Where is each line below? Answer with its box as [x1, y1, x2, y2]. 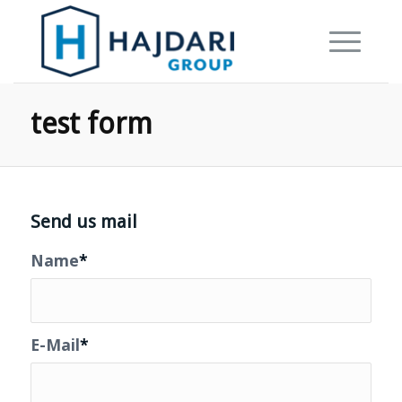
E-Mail [30, 334, 80, 355]
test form [30, 107, 153, 141]
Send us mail [30, 211, 137, 232]
